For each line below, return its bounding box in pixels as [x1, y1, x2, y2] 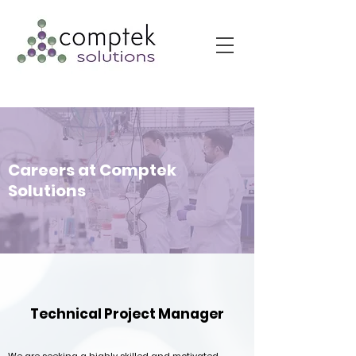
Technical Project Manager [30, 304, 224, 323]
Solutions [8, 180, 89, 202]
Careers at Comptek [8, 159, 176, 181]
